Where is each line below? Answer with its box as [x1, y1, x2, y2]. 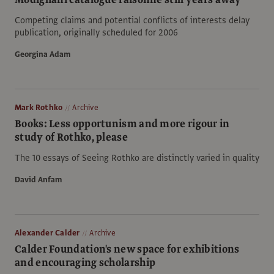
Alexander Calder [15, 227, 80, 239]
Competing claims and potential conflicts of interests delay [15, 13, 250, 26]
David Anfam [15, 174, 62, 185]
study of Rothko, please [15, 129, 128, 145]
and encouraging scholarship [15, 254, 156, 270]
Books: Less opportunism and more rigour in [15, 116, 230, 131]
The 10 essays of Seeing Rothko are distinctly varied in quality [15, 151, 259, 164]
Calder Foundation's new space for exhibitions [15, 241, 240, 257]
